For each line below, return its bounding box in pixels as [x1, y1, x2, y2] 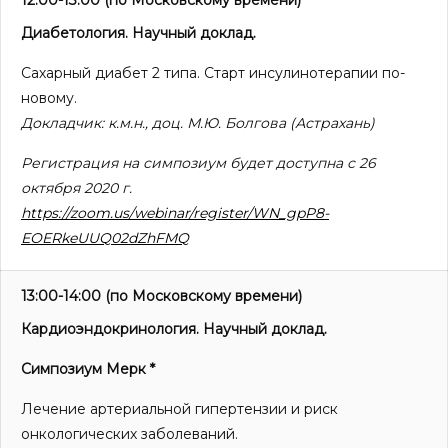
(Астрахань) [286, 114, 375, 133]
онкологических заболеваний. [21, 425, 238, 444]
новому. [21, 89, 77, 108]
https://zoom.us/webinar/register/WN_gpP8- [21, 204, 329, 223]
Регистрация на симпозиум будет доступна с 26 [21, 154, 376, 173]
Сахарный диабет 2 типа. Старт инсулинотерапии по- [21, 64, 405, 83]
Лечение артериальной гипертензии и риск [21, 400, 338, 419]
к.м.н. [108, 114, 145, 133]
